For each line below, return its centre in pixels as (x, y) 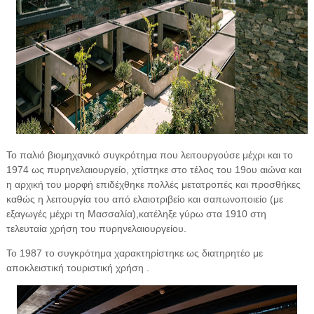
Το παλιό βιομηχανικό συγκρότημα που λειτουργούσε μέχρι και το (149, 155)
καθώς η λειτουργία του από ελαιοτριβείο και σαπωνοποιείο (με (144, 199)
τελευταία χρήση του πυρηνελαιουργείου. (96, 228)
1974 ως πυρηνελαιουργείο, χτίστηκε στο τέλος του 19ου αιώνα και (153, 169)
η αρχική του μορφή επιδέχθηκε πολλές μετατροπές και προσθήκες (153, 184)
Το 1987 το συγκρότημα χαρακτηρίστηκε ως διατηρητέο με (134, 253)
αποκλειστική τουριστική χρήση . (77, 267)
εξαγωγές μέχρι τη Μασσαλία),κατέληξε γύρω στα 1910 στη (136, 213)
